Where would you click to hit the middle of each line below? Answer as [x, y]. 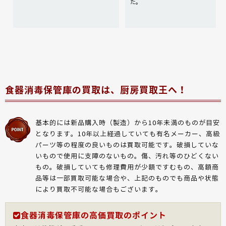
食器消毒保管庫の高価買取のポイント [94, 216]
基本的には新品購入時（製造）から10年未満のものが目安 [128, 123]
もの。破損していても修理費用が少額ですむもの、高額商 [127, 167]
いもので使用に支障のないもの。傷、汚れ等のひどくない [127, 156]
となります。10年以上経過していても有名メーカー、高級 [128, 134]
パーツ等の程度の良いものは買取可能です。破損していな [127, 145]
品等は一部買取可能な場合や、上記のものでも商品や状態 [127, 178]
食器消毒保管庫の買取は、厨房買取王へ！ [96, 90]
